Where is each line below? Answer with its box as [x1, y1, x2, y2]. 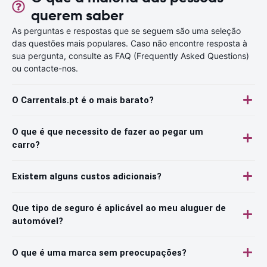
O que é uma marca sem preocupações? [12, 247, 187, 258]
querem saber [30, 6, 124, 24]
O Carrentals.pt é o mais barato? [12, 94, 154, 105]
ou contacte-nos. [12, 63, 78, 73]
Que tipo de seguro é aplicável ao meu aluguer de [12, 202, 226, 213]
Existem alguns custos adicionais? [12, 170, 162, 182]
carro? [12, 139, 40, 150]
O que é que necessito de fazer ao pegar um [12, 126, 203, 137]
